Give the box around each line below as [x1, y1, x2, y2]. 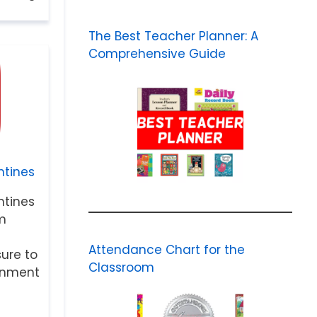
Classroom [88, 259, 154, 276]
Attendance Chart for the [88, 241, 245, 258]
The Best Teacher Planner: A [88, 28, 258, 45]
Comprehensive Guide [88, 45, 226, 62]
